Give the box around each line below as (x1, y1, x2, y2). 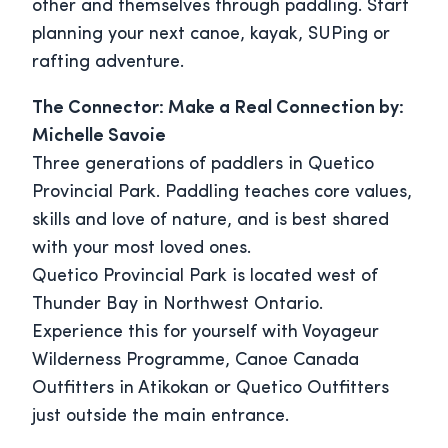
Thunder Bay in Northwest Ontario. (32, 295, 323, 315)
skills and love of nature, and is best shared (32, 211, 389, 231)
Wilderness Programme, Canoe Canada (32, 351, 359, 371)
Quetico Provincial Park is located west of (32, 267, 378, 287)
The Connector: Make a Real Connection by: (32, 99, 404, 119)
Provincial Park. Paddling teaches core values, (32, 183, 412, 203)
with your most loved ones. (32, 239, 251, 259)
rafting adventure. (32, 53, 184, 73)
